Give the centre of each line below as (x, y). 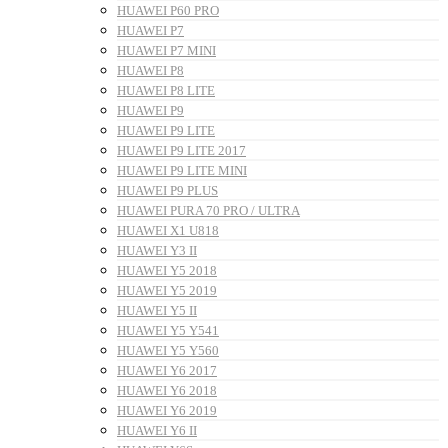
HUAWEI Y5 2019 (167, 291)
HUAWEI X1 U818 (168, 231)
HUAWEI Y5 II (157, 311)
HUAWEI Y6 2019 (167, 411)
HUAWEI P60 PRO (168, 11)
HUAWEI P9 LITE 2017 (181, 151)
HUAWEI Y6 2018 (167, 391)
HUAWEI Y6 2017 (167, 371)
